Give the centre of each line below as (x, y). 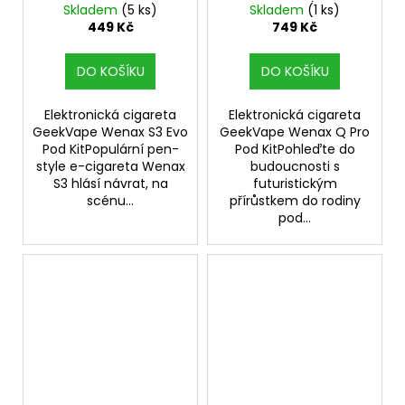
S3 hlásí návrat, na (110, 184)
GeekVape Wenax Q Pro (295, 132)
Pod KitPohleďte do (295, 150)
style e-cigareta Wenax (110, 167)
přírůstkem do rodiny (295, 201)
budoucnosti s (295, 167)
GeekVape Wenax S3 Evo (110, 132)
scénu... (110, 201)
